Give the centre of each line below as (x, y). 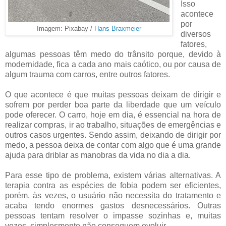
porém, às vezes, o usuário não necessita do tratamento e (113, 195)
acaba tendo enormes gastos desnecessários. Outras (113, 205)
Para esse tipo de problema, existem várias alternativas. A (113, 175)
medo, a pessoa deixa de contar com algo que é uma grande (113, 145)
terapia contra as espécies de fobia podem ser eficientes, (113, 185)
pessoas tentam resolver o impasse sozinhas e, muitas (113, 215)
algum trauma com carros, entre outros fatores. (88, 74)
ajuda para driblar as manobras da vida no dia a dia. (98, 155)
